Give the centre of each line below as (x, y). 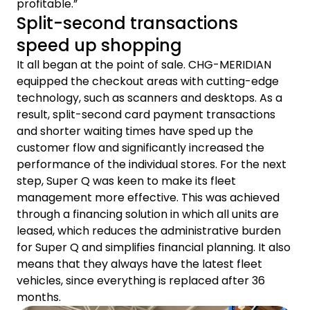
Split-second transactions (127, 24)
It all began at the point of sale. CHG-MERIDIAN (144, 65)
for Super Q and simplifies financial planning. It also (154, 248)
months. (39, 298)
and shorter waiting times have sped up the (135, 131)
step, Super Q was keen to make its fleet (126, 181)
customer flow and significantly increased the (140, 148)
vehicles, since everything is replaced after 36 (141, 281)
